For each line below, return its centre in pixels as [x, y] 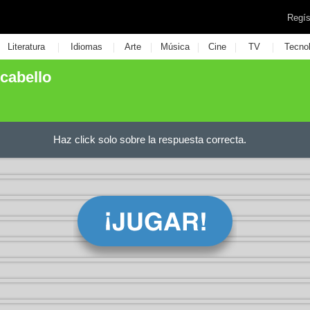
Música [175, 47]
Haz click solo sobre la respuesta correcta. [149, 139]
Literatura [26, 47]
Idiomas [86, 47]
